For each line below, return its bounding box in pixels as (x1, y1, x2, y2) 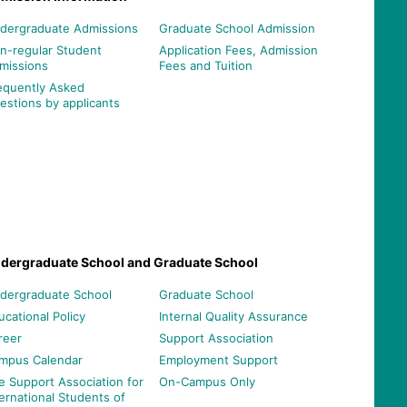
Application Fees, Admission (158, 42, 318, 57)
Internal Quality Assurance (158, 308, 308, 323)
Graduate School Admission (158, 20, 315, 35)
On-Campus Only (158, 373, 255, 389)
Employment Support (158, 352, 278, 367)
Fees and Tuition (158, 57, 253, 73)
